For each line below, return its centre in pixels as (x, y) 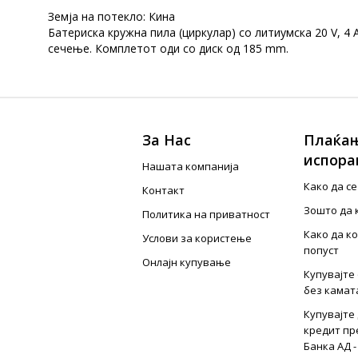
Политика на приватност (207, 214)
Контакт (164, 190)
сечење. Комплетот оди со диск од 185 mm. (168, 48)
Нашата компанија (191, 166)
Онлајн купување (187, 262)
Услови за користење (197, 238)
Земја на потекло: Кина (111, 16)
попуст (321, 250)
